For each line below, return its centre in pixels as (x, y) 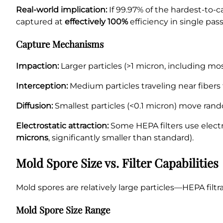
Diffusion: (34, 106)
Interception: (42, 86)
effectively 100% (96, 21)
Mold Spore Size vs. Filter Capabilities (117, 163)
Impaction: (37, 66)
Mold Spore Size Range (63, 210)
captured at (40, 21)
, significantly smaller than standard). (121, 138)
